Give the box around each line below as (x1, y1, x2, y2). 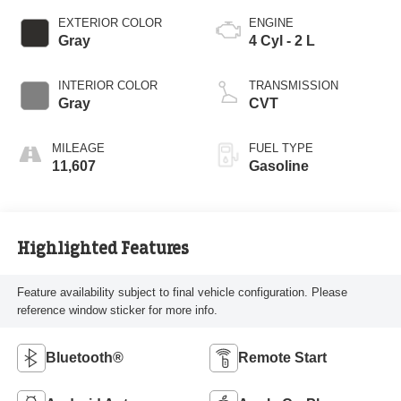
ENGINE (249, 16, 294, 30)
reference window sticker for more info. (16, 303, 218, 317)
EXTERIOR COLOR (57, 16, 162, 30)
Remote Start (238, 350, 327, 366)
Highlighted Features (16, 238, 189, 258)
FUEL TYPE (249, 141, 313, 156)
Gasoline (249, 158, 309, 175)
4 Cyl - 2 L (249, 33, 315, 49)
